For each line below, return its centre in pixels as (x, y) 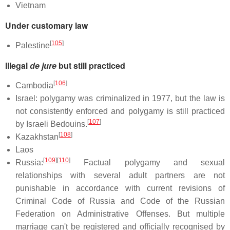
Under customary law (46, 25)
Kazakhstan (37, 137)
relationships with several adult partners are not (120, 175)
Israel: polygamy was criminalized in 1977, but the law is (120, 98)
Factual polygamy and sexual (148, 162)
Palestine (33, 45)
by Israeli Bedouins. (51, 124)
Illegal (17, 65)
